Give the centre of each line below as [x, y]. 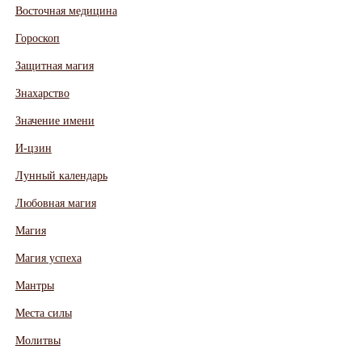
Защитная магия [54, 66]
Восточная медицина [66, 11]
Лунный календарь [61, 176]
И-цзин [33, 149]
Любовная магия [55, 204]
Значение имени [55, 121]
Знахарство [42, 94]
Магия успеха [48, 259]
